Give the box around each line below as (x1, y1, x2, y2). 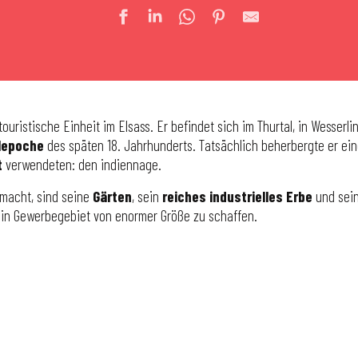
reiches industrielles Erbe (162, 187, 312, 205)
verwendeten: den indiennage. (2, 155, 161, 173)
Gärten (93, 187, 132, 205)
